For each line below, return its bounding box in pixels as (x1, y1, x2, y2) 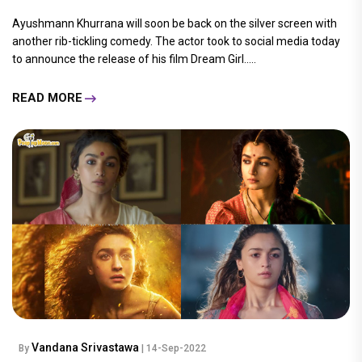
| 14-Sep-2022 (141, 342, 206, 354)
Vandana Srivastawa (32, 340, 141, 354)
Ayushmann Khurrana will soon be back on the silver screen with (12, 16, 337, 30)
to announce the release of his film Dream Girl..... (12, 52, 256, 65)
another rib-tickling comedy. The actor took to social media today (12, 34, 340, 48)
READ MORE (12, 90, 82, 106)
